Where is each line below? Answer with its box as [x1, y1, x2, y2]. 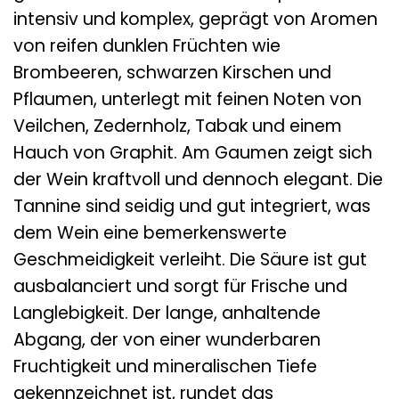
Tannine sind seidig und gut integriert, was [13, 194, 370, 219]
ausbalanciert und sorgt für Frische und [13, 274, 347, 299]
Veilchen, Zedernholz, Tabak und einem [13, 114, 342, 139]
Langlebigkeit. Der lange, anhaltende [13, 301, 321, 326]
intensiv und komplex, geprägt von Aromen [13, 7, 378, 32]
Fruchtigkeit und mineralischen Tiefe [13, 354, 317, 379]
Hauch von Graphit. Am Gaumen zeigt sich [13, 141, 372, 166]
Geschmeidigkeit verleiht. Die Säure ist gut [13, 248, 367, 273]
